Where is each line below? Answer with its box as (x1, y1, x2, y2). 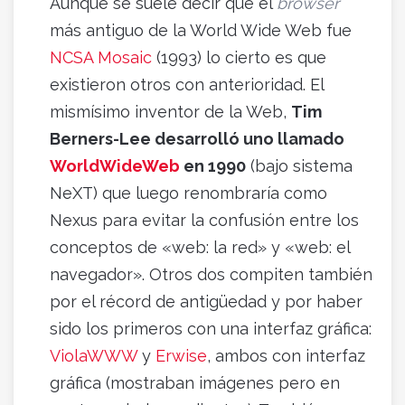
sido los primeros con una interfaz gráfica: (50, 319, 372, 339)
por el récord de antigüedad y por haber (50, 292, 363, 312)
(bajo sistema (246, 156, 353, 176)
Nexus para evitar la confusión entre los (50, 211, 359, 231)
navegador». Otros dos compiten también (50, 265, 372, 285)
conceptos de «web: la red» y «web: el (50, 238, 350, 258)
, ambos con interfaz (207, 346, 365, 366)
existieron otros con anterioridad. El (50, 75, 324, 95)
